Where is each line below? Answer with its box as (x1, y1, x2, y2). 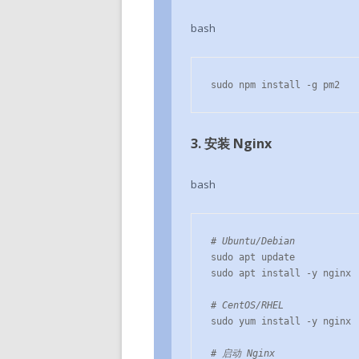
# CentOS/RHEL (211, 300, 284, 311)
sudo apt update (211, 252, 295, 263)
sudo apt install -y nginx (211, 268, 351, 279)
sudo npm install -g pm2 (211, 79, 340, 91)
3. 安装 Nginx (191, 135, 272, 152)
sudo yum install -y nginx (211, 316, 351, 327)
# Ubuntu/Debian (211, 236, 295, 247)
